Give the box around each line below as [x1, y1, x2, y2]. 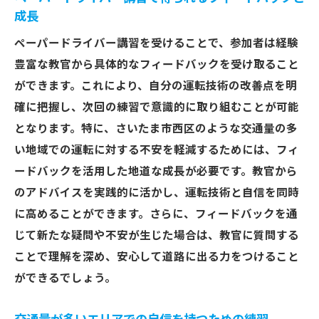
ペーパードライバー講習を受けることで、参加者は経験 [14, 37, 298, 50]
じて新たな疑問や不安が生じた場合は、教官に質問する [14, 229, 299, 242]
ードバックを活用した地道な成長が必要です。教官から [14, 165, 298, 178]
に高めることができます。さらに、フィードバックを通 [14, 208, 298, 221]
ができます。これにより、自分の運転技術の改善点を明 [14, 80, 297, 93]
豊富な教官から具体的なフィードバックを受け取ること [14, 58, 299, 71]
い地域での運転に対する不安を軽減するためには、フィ [14, 144, 299, 157]
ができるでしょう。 [14, 272, 116, 285]
